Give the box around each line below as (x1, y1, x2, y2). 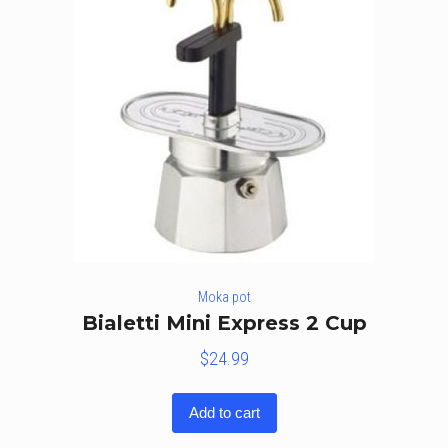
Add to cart (188, 403, 260, 421)
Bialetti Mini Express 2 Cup (81, 310, 367, 335)
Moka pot (197, 288, 251, 305)
